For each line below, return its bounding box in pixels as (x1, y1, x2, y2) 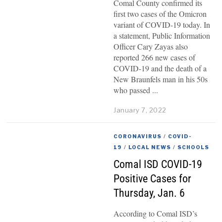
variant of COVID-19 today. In (113, 19, 211, 30)
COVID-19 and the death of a (113, 63, 207, 74)
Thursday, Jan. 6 (113, 186, 185, 199)
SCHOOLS (177, 144, 210, 150)
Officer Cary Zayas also (113, 41, 188, 52)
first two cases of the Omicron (113, 8, 207, 19)
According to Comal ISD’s (113, 208, 198, 219)
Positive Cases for (113, 171, 192, 185)
